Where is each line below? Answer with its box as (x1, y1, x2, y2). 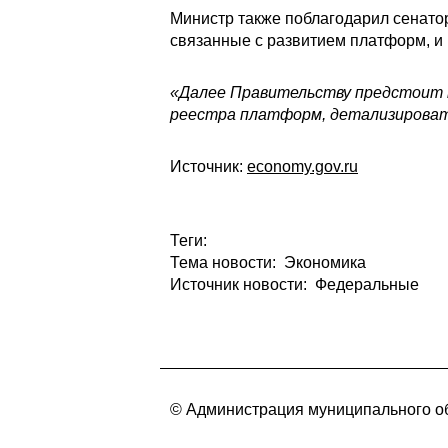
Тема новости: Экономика (170, 254, 366, 271)
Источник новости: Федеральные (170, 276, 419, 293)
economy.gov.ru (247, 158, 358, 175)
